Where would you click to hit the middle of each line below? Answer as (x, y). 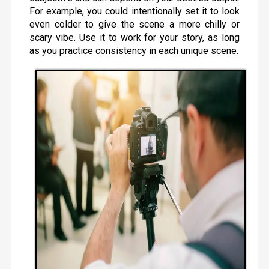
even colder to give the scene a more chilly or (134, 24)
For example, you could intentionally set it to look (134, 11)
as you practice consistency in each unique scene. (134, 51)
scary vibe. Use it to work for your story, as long (134, 38)
